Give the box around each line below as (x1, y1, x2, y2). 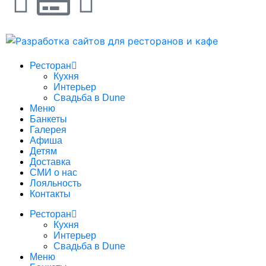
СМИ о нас (30, 167, 77, 178)
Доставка (30, 156, 71, 167)
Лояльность (30, 178, 81, 188)
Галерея (30, 124, 66, 135)
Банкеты (30, 113, 67, 124)
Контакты (30, 188, 71, 199)
